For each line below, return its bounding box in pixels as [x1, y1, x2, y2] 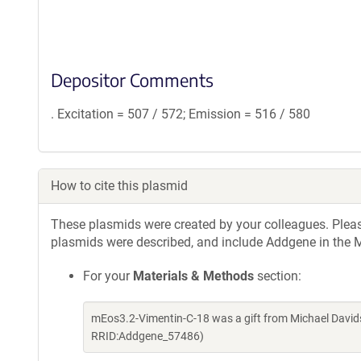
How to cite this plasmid [51, 178, 188, 193]
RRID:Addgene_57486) [91, 330, 204, 342]
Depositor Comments [51, 68, 214, 91]
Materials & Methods [133, 268, 254, 284]
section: [254, 268, 301, 284]
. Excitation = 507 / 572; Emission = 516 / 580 [51, 106, 310, 122]
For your [83, 268, 133, 284]
